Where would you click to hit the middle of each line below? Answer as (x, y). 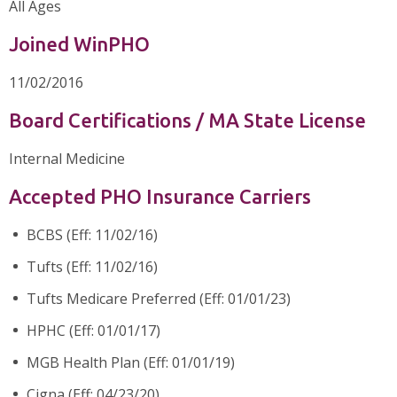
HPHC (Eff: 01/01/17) (93, 330)
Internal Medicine (67, 158)
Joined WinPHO (79, 43)
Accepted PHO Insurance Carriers (160, 196)
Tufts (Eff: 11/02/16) (92, 266)
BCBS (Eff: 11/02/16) (92, 234)
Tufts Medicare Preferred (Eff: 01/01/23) (159, 298)
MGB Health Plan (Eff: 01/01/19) (131, 362)
